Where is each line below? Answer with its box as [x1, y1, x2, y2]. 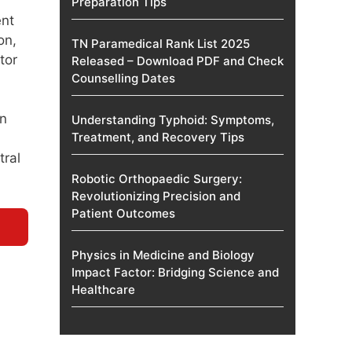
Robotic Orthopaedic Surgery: [71, 171, 242, 186]
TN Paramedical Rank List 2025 [71, 36, 250, 51]
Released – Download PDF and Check [71, 53, 284, 68]
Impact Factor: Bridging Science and [71, 265, 279, 280]
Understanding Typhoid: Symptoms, [71, 112, 274, 127]
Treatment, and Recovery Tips [71, 130, 244, 145]
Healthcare [71, 282, 135, 297]
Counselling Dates [71, 71, 175, 86]
